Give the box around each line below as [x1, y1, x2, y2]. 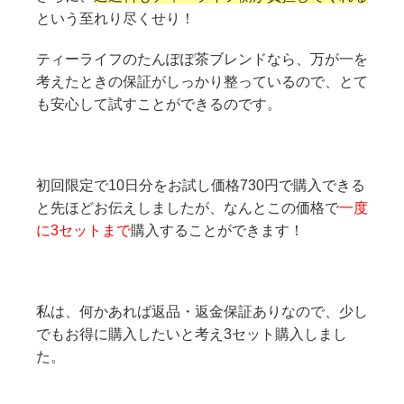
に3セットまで [36, 223, 131, 239]
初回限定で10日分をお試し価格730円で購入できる [36, 178, 365, 194]
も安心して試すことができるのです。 [36, 96, 281, 113]
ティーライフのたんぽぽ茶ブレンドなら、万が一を [36, 51, 368, 68]
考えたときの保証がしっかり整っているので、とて [36, 74, 368, 90]
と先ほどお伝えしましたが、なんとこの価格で [36, 200, 339, 216]
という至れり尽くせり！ [36, 11, 195, 27]
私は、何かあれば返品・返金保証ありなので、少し [36, 304, 368, 320]
